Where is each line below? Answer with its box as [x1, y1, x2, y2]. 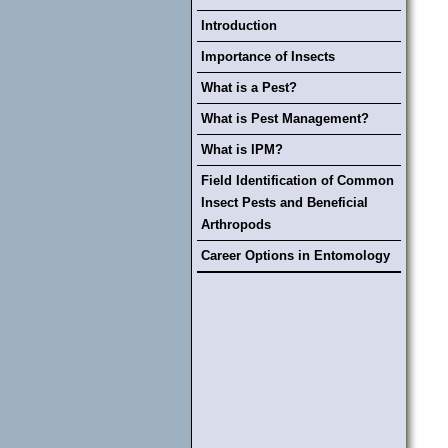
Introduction [201, 18, 277, 33]
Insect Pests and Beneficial [201, 195, 368, 210]
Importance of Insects [201, 49, 335, 64]
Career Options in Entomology [201, 248, 390, 263]
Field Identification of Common [201, 173, 394, 188]
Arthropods [201, 217, 271, 232]
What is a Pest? [201, 80, 297, 95]
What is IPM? [201, 142, 283, 157]
